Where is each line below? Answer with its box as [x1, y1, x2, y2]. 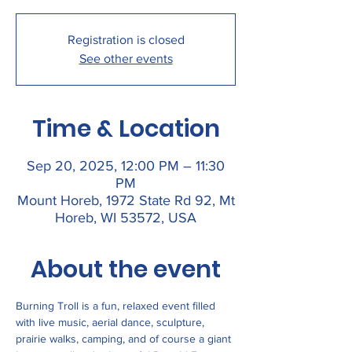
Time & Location [31, 112, 220, 145]
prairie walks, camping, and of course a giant [16, 332, 234, 345]
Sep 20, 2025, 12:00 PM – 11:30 [27, 158, 225, 174]
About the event [31, 253, 221, 286]
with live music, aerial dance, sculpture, [16, 316, 207, 328]
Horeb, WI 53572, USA [55, 210, 196, 225]
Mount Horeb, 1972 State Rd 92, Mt [16, 192, 235, 208]
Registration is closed [67, 33, 185, 46]
